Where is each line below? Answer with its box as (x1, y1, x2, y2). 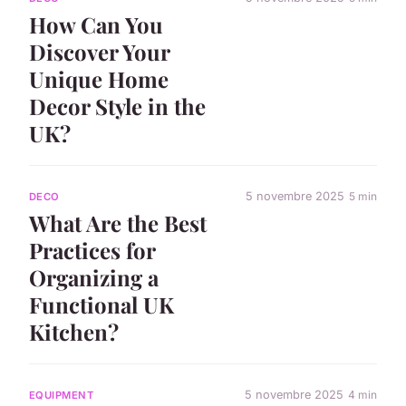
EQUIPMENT (29, 388, 94, 401)
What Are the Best (29, 208, 207, 238)
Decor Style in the (29, 92, 206, 121)
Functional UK (29, 290, 174, 320)
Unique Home (29, 64, 169, 94)
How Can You (29, 10, 163, 40)
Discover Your (29, 37, 169, 67)
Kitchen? (29, 317, 119, 347)
